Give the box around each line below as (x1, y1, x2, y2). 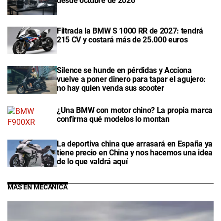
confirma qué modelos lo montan (57, 114, 170, 124)
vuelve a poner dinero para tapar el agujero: (57, 74, 206, 84)
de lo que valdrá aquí (57, 156, 128, 166)
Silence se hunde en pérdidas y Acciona (57, 66, 192, 75)
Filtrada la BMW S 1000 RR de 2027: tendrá (57, 26, 203, 36)
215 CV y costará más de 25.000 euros (57, 35, 188, 45)
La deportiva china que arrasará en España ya (57, 139, 213, 148)
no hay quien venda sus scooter (57, 83, 164, 93)
